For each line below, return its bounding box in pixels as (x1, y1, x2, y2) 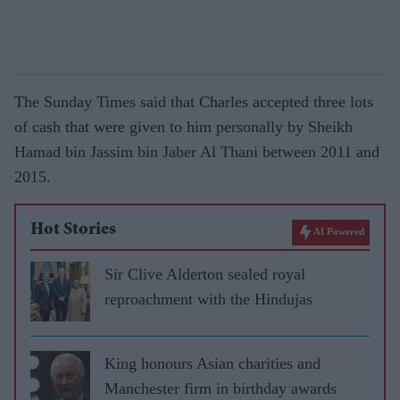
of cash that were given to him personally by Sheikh (14, 117, 353, 136)
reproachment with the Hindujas (104, 289, 312, 308)
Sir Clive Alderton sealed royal (104, 264, 305, 283)
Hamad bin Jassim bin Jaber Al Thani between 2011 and (14, 142, 379, 161)
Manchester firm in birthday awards (104, 379, 337, 397)
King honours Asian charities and (104, 354, 321, 372)
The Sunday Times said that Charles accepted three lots (14, 92, 373, 111)
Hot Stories (30, 221, 116, 239)
